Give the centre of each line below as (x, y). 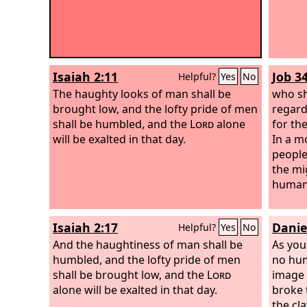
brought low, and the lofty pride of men (155, 109)
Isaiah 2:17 (85, 228)
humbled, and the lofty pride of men (147, 259)
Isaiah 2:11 (85, 77)
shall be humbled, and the (121, 124)
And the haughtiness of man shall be (148, 244)
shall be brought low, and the (130, 274)
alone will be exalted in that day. (135, 290)
